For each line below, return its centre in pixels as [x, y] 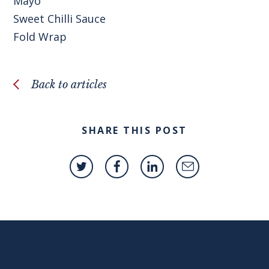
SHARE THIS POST [134, 130]
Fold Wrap [40, 36]
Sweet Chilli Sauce [60, 18]
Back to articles [69, 84]
